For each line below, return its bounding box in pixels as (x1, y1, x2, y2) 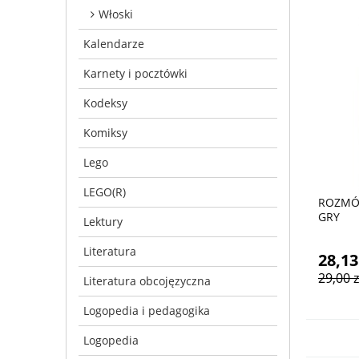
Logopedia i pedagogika (83, 302, 210, 318)
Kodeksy (83, 95, 127, 111)
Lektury (83, 213, 123, 229)
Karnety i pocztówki (83, 65, 188, 81)
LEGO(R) (83, 184, 126, 200)
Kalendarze (83, 35, 144, 51)
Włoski (99, 6, 133, 22)
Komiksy (83, 124, 127, 140)
